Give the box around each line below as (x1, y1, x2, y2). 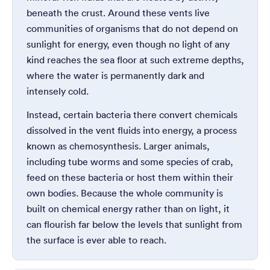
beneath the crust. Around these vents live (26, 7, 210, 19)
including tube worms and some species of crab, (26, 155, 233, 168)
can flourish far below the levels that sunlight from (26, 218, 242, 230)
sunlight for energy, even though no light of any (26, 38, 230, 51)
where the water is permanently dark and (26, 69, 204, 82)
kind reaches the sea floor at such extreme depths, (26, 54, 244, 66)
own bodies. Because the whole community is (26, 186, 223, 199)
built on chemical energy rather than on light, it (26, 202, 230, 215)
